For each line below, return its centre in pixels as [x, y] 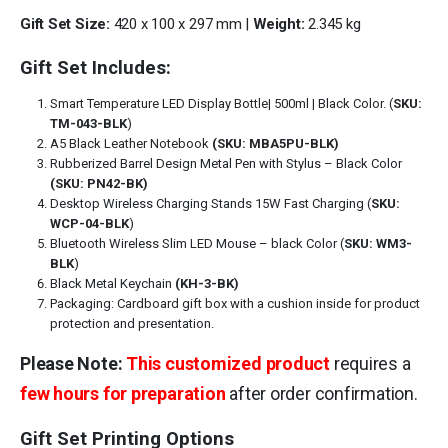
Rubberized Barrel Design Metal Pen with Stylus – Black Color [225, 163]
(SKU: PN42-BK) [98, 183]
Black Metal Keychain [112, 283]
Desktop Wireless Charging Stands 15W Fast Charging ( [210, 203]
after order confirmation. [321, 393]
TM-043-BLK [88, 123]
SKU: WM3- [377, 243]
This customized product [228, 363]
